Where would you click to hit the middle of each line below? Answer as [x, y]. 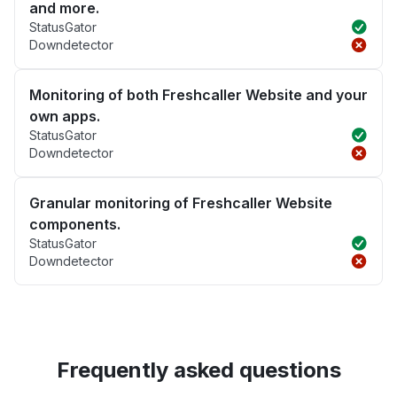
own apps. [65, 117]
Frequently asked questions [198, 370]
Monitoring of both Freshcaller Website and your [198, 95]
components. [75, 225]
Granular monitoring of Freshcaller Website [181, 203]
